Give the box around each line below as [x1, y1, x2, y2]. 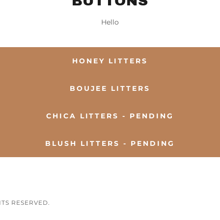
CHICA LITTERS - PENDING [46, 111, 174, 120]
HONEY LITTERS [72, 56, 148, 65]
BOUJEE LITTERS [69, 84, 151, 93]
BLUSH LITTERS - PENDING [45, 139, 175, 148]
